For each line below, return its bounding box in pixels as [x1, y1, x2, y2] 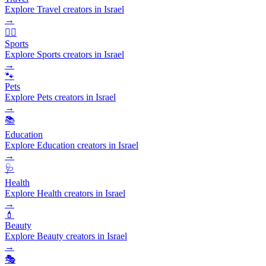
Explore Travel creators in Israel [5, 4, 124, 14]
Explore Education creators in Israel [5, 140, 138, 150]
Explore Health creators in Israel [5, 188, 125, 198]
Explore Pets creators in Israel [5, 91, 116, 102]
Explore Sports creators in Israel [5, 49, 124, 59]
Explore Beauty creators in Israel [5, 230, 127, 241]
